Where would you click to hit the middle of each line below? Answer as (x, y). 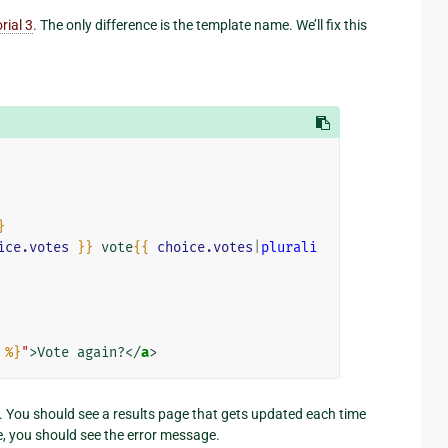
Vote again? (80, 352)
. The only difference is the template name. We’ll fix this (200, 24)
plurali (288, 247)
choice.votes (204, 247)
